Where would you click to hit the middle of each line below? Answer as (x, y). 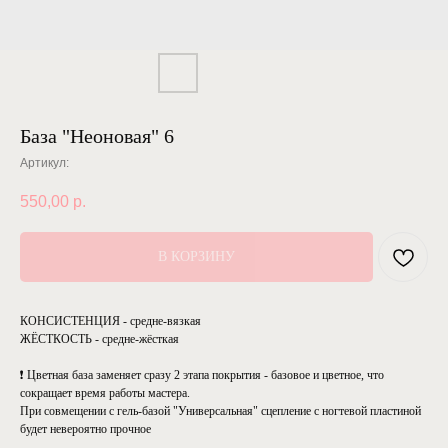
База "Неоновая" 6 (97, 136)
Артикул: (44, 163)
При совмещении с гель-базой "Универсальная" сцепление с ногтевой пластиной (220, 411)
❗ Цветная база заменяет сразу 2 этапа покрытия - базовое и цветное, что (202, 375)
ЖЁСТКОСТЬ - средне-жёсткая (99, 339)
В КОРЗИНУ (196, 257)
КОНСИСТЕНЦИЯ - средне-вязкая (110, 321)
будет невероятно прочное (85, 429)
